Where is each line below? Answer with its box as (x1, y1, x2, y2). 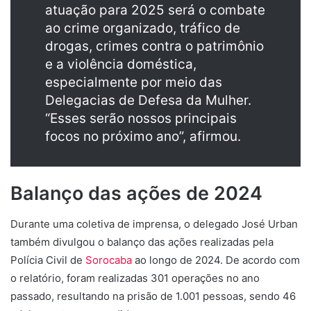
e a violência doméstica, (45, 56, 196, 72)
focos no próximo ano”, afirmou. (45, 128, 241, 144)
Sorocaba (85, 253, 132, 267)
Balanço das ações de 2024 (10, 181, 262, 205)
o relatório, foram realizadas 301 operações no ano (10, 271, 260, 285)
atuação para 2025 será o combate (45, 1, 265, 18)
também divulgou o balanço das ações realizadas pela (10, 235, 274, 249)
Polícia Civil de (10, 253, 85, 267)
